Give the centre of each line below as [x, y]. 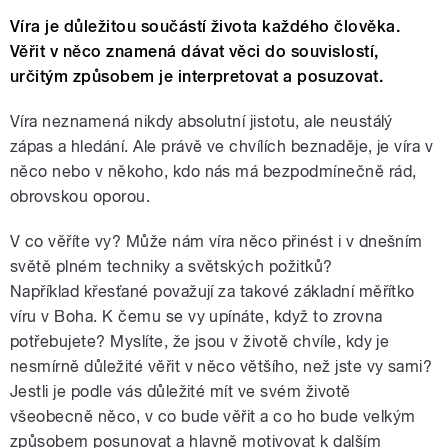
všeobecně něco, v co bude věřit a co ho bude [186, 417]
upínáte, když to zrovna [296, 317]
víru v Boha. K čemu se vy [110, 317]
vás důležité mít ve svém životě [233, 392]
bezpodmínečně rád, [339, 172]
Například [47, 292]
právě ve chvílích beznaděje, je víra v [297, 147]
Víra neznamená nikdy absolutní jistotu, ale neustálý [201, 122]
